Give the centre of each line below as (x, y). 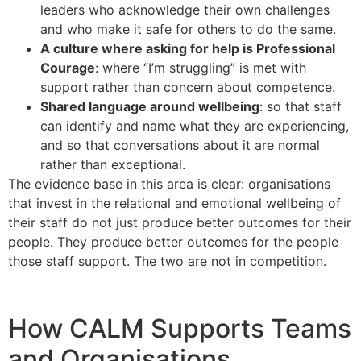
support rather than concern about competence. (188, 87)
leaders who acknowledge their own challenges (185, 10)
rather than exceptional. (113, 165)
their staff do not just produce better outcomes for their (180, 223)
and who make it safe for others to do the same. (188, 29)
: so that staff (301, 107)
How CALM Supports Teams (180, 328)
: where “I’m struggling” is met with (201, 68)
